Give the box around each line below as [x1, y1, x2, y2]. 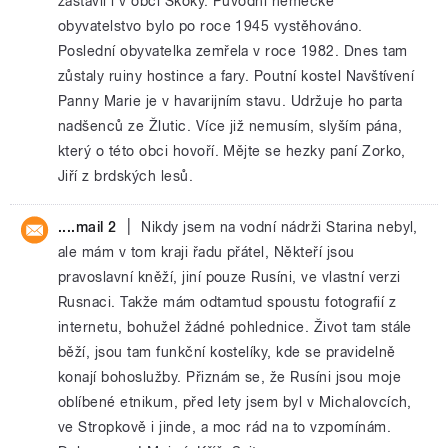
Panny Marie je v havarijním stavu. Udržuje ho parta [58, 92, 403, 110]
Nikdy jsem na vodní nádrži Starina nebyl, [141, 218, 418, 236]
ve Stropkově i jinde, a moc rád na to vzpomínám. [58, 418, 392, 436]
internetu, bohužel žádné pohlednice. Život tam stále [58, 318, 412, 336]
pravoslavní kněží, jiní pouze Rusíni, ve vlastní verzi [58, 268, 401, 286]
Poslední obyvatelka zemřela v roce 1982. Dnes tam [58, 42, 408, 60]
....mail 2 [58, 218, 117, 236]
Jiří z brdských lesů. [58, 167, 194, 185]
